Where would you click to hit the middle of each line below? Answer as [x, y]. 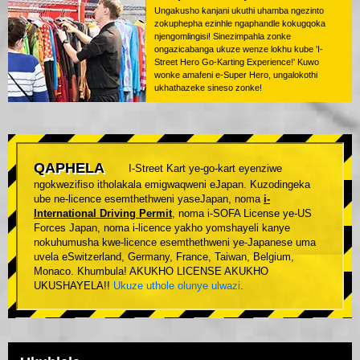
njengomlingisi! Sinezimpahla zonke [223, 37]
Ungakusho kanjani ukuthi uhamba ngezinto [239, 11]
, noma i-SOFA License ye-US [242, 214]
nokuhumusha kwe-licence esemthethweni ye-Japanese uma [175, 243]
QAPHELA [69, 168]
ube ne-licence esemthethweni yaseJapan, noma [149, 199]
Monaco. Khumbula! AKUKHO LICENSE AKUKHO [151, 272]
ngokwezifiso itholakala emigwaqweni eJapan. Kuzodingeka [172, 185]
